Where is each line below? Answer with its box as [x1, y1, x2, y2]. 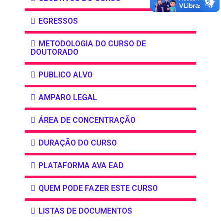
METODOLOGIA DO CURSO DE [38, 39, 146, 49]
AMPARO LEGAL [38, 93, 97, 103]
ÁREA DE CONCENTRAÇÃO [38, 115, 136, 125]
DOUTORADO [31, 47, 78, 57]
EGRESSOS [38, 16, 78, 26]
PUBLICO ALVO [38, 70, 93, 80]
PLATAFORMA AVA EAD [38, 161, 124, 171]
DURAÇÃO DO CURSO [38, 138, 117, 148]
